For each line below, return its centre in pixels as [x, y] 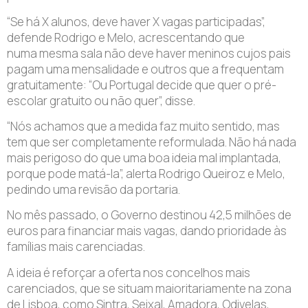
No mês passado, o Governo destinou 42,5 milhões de [149, 215]
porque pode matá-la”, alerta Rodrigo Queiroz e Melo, [146, 173]
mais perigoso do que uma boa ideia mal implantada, [144, 157]
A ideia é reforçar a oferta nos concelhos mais [129, 272]
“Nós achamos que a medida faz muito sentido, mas [143, 126]
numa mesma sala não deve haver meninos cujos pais [149, 53]
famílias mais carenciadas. [76, 247]
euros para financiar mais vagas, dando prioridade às [147, 231]
